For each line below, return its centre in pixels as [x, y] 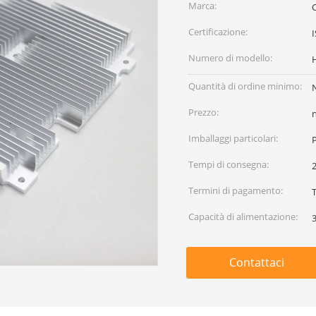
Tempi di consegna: [229, 164]
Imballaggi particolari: [233, 138]
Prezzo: [203, 112]
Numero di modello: [230, 58]
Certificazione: [218, 32]
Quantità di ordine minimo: [245, 86]
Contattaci [257, 262]
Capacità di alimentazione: [243, 217]
